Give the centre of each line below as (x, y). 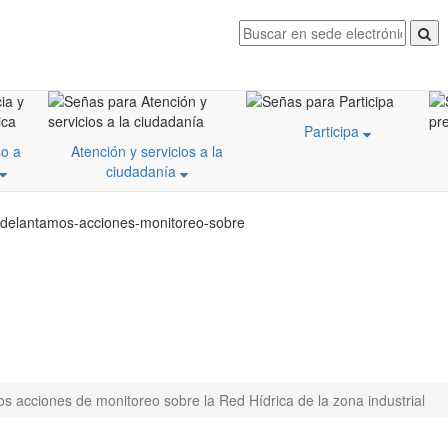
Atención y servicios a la (147, 151)
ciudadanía (143, 171)
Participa (333, 131)
